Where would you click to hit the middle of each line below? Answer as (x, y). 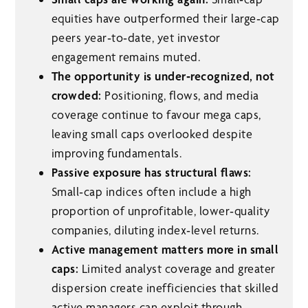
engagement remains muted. (125, 57)
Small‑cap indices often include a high (151, 192)
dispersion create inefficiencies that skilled (165, 288)
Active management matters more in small (165, 250)
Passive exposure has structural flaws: (151, 173)
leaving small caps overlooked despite (152, 134)
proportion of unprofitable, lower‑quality (160, 211)
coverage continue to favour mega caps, (156, 115)
